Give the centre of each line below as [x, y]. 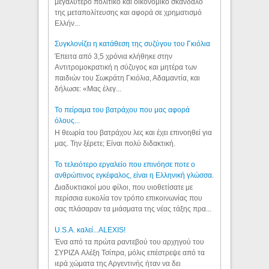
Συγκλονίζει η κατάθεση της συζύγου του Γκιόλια [133, 44]
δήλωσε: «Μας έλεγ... [88, 89]
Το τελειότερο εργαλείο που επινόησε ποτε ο [125, 164]
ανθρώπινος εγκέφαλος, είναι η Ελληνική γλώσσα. [134, 175]
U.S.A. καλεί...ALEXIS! [90, 230]
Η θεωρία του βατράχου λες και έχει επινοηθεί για [134, 132]
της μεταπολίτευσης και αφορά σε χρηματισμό [128, 12]
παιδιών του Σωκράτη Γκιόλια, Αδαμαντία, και [128, 78]
